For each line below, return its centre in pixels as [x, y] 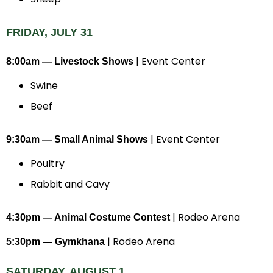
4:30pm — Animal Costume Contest [88, 217]
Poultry [48, 163]
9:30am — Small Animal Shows [77, 139]
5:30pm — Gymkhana [55, 241]
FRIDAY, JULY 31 [49, 33]
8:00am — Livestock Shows [70, 61]
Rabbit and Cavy [70, 184]
